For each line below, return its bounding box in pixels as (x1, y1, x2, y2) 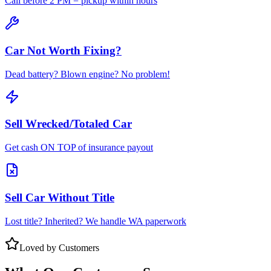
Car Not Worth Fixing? (5, 44, 122, 57)
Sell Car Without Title (5, 191, 114, 204)
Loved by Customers (19, 242, 99, 253)
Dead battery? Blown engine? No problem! (5, 68, 170, 79)
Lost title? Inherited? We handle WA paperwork (5, 215, 186, 226)
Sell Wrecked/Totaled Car (5, 117, 132, 131)
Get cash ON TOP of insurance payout (5, 142, 153, 153)
